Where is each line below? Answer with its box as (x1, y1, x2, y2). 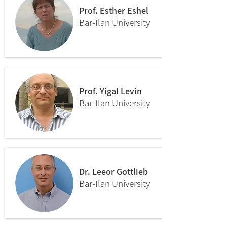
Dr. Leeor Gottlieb (79, 166, 148, 177)
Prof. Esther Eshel (79, 5, 148, 16)
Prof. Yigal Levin (79, 85, 142, 97)
